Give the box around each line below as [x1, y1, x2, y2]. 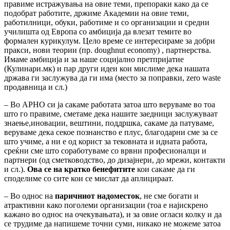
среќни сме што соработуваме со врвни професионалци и [4, 146, 206, 156]
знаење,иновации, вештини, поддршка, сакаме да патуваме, [4, 119, 214, 128]
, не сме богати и [140, 191, 199, 201]
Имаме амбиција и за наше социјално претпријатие [4, 55, 184, 64]
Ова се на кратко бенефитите [27, 165, 135, 174]
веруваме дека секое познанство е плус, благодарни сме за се [4, 128, 218, 137]
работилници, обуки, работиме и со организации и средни [4, 18, 209, 27]
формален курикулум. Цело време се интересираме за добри [4, 36, 215, 46]
